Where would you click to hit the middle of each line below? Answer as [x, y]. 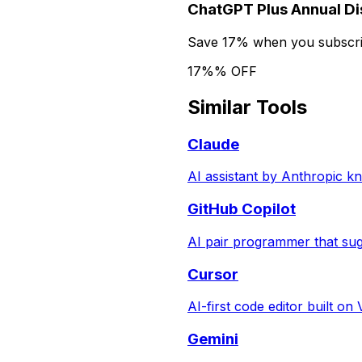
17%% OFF [222, 71]
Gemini [213, 339]
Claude [213, 144]
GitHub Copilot [242, 209]
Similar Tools [247, 107]
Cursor [213, 274]
